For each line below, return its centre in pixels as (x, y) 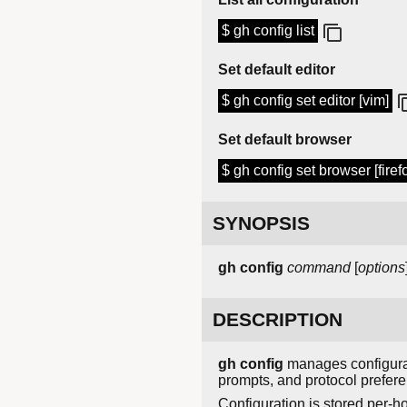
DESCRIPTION (278, 320)
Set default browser (285, 140)
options (382, 268)
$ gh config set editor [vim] (305, 101)
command (319, 268)
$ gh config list (268, 31)
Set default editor (277, 70)
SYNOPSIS (261, 223)
